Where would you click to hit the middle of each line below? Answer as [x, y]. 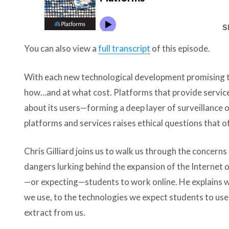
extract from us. [55, 213]
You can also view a [61, 49]
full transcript [124, 49]
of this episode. [180, 49]
